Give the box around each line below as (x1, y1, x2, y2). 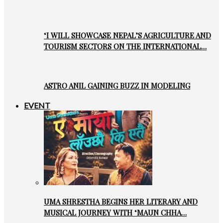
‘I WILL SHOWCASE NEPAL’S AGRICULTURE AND (44, 30, 211, 40)
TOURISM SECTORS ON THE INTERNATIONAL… (44, 41, 207, 51)
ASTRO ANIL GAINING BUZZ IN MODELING (44, 81, 190, 91)
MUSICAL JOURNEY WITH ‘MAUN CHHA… (44, 207, 187, 218)
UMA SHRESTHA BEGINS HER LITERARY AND (44, 196, 198, 207)
